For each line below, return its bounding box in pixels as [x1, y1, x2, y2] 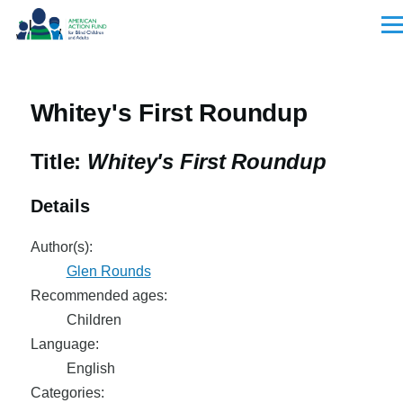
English [66, 361, 115, 376]
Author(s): [30, 239, 93, 255]
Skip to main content [16, 13, 149, 28]
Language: [30, 336, 99, 352]
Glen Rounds [66, 264, 151, 279]
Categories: [30, 385, 104, 400]
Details [30, 196, 90, 216]
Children [66, 312, 121, 327]
